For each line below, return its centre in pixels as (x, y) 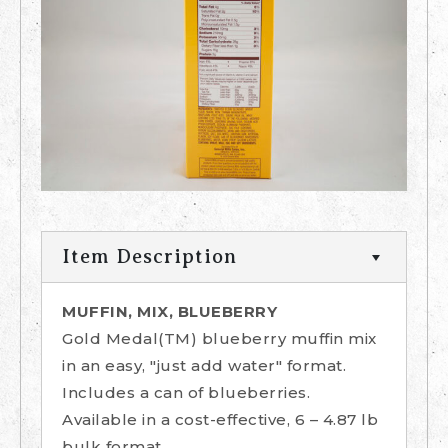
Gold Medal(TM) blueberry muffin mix (219, 339)
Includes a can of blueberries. (186, 393)
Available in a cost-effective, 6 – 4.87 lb (220, 420)
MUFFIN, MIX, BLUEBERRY (169, 312)
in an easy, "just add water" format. (204, 366)
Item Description (149, 257)
